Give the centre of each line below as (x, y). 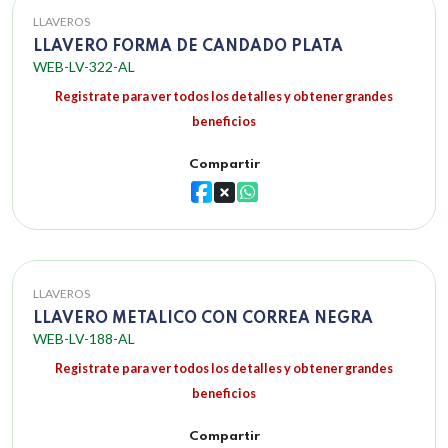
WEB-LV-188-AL (84, 339)
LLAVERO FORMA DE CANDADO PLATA (188, 47)
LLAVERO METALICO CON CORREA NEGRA (203, 319)
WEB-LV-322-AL (84, 67)
